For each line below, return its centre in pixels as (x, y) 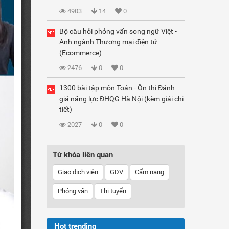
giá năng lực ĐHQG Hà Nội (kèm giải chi (121, 99)
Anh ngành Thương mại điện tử (108, 42)
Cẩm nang (150, 172)
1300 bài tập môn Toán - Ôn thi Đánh (117, 88)
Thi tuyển (113, 191)
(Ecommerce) (81, 53)
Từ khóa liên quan (83, 155)
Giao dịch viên (78, 172)
